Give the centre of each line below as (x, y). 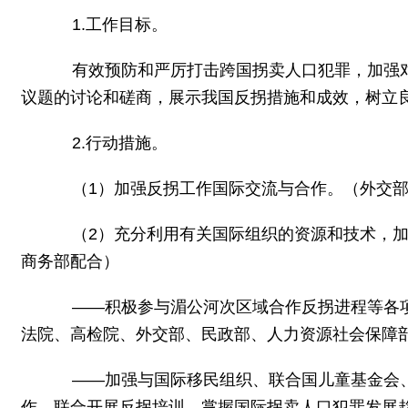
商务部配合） (70, 261)
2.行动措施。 (103, 143)
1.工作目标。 (103, 25)
